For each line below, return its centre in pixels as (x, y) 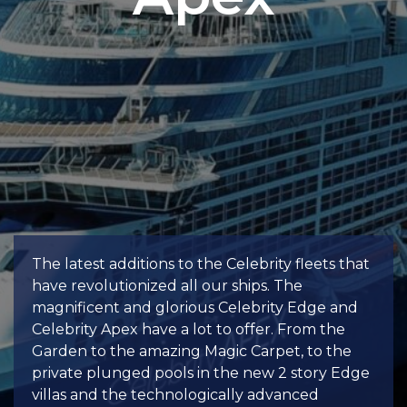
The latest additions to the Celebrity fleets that (201, 264)
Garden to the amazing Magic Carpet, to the (192, 351)
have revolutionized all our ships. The (167, 286)
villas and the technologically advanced (175, 395)
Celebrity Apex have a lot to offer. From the (189, 329)
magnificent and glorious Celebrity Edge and (195, 308)
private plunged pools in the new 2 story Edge (201, 373)
